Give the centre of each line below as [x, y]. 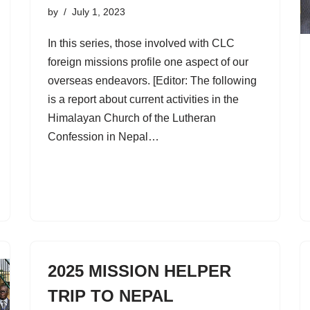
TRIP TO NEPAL [111, 296]
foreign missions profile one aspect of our [148, 62]
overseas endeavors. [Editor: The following [152, 80]
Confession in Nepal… [105, 136]
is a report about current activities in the [143, 99]
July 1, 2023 [99, 11]
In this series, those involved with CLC [141, 43]
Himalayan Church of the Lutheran [132, 118]
